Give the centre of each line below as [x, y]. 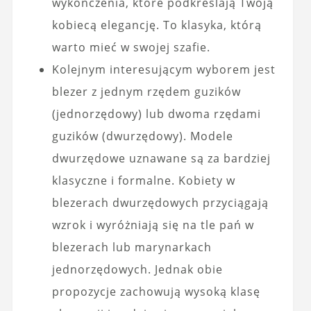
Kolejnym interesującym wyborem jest [163, 70]
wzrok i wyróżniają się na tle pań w [153, 225]
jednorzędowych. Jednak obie [137, 270]
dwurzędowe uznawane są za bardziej [161, 159]
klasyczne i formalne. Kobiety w [143, 181]
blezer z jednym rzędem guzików [146, 92]
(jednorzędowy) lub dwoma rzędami [156, 114]
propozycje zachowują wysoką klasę [156, 292]
